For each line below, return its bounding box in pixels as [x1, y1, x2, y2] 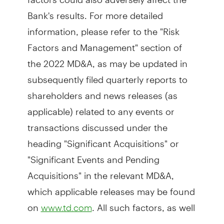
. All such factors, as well [91, 193, 195, 213]
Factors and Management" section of [27, 33, 182, 53]
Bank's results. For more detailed [27, 1, 163, 21]
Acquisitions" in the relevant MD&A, [27, 161, 174, 181]
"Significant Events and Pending [27, 145, 159, 165]
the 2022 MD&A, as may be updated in [27, 49, 187, 69]
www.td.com [40, 202, 92, 213]
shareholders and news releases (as [27, 81, 177, 101]
